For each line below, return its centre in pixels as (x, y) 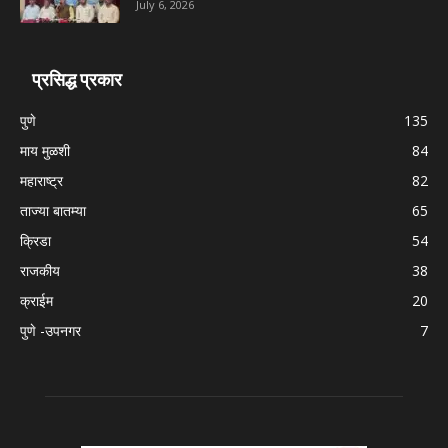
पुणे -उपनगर (50, 330)
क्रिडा (35, 240)
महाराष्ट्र (41, 180)
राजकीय (40, 270)
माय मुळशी (45, 150)
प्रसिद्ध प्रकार (77, 79)
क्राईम (36, 300)
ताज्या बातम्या (53, 210)
